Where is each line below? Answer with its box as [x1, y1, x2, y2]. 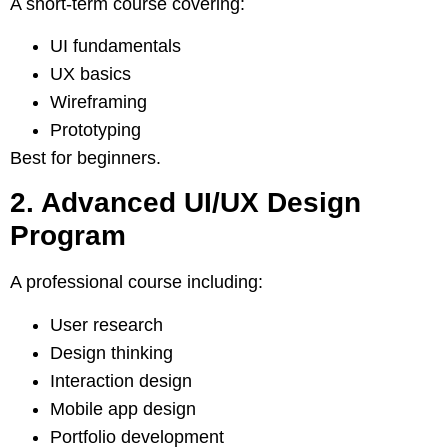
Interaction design [50, 370, 192, 391]
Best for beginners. [10, 147, 161, 168]
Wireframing [50, 91, 147, 112]
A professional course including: [10, 272, 263, 293]
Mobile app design [50, 398, 196, 419]
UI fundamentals [50, 35, 181, 56]
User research [50, 314, 163, 335]
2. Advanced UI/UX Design [10, 187, 361, 219]
